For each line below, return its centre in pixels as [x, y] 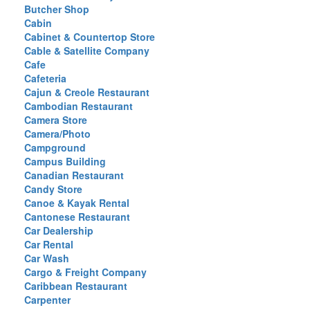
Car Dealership [59, 230]
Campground [55, 147]
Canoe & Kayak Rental [77, 203]
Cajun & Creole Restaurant [87, 92]
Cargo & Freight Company [85, 272]
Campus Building [65, 161]
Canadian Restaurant [74, 175]
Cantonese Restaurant [77, 217]
